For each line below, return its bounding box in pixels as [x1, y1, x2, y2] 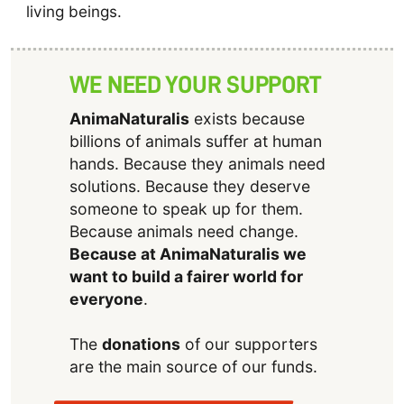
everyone [69, 289, 143, 308]
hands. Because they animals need [69, 153, 326, 173]
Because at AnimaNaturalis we [69, 243, 307, 263]
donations [101, 334, 180, 353]
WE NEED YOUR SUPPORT [69, 72, 322, 98]
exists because [188, 108, 305, 128]
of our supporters [179, 334, 317, 353]
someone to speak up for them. [69, 198, 303, 218]
